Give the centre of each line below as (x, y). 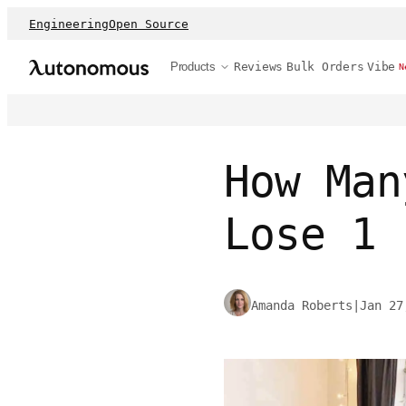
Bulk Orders (325, 67)
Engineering (69, 24)
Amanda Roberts (302, 306)
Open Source (149, 24)
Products (193, 67)
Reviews (258, 67)
